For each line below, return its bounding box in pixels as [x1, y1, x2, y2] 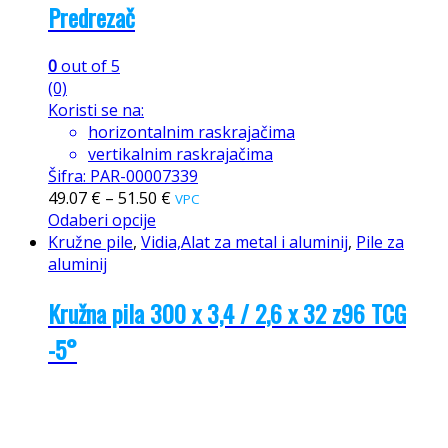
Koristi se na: [48, 98, 144, 121]
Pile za [356, 230, 404, 253]
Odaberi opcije [48, 208, 156, 231]
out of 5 [57, 54, 120, 77]
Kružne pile [48, 230, 133, 253]
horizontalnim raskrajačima [88, 120, 295, 143]
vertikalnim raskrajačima [88, 142, 273, 165]
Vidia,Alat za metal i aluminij [141, 230, 348, 253]
